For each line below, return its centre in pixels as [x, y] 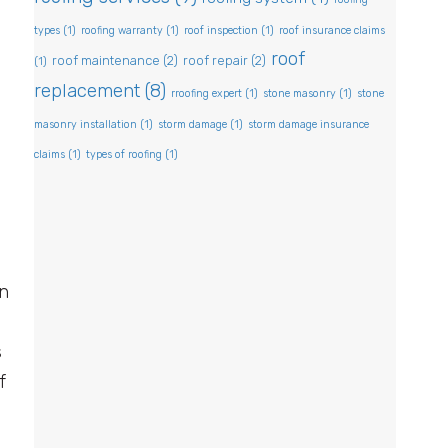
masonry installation [85, 125]
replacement [87, 91]
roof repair [215, 61]
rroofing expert [206, 94]
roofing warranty [122, 31]
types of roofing [124, 155]
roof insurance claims [332, 31]
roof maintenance [106, 61]
